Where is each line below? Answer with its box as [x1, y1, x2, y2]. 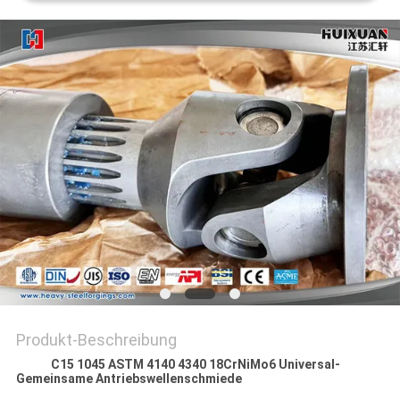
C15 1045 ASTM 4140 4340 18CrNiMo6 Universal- [50, 357, 340, 372]
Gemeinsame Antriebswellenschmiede [15, 371, 242, 387]
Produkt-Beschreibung [15, 330, 177, 350]
